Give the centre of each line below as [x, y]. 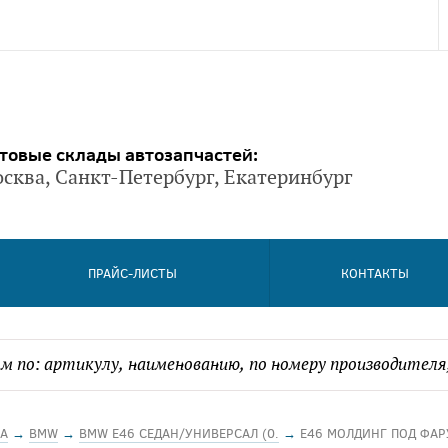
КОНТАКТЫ [374, 273]
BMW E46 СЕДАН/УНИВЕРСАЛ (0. [179, 433]
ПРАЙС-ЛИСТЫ [133, 273]
